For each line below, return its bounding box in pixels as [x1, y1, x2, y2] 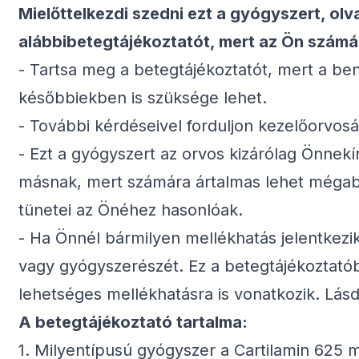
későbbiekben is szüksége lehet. [18, 88, 267, 107]
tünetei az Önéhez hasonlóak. [18, 200, 243, 220]
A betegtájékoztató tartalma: [18, 313, 248, 332]
